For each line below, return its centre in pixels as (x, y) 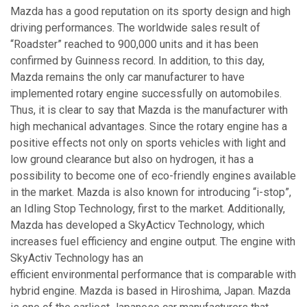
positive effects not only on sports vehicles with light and (148, 143)
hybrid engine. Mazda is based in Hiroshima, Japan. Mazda (150, 291)
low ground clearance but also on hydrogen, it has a (132, 160)
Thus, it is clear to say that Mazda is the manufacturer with (149, 110)
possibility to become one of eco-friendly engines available (153, 176)
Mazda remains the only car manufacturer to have (127, 77)
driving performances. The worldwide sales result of (135, 28)
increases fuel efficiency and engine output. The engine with (153, 242)
